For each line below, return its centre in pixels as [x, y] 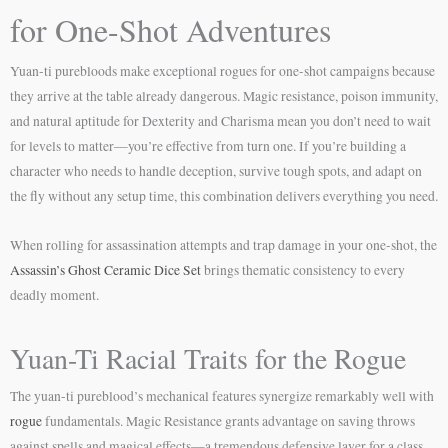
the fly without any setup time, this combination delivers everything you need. [224, 196]
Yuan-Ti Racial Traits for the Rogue [208, 357]
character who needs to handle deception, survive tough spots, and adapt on [216, 171]
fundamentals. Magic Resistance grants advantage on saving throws [228, 420]
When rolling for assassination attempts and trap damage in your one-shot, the [223, 244]
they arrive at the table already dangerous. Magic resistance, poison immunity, [224, 96]
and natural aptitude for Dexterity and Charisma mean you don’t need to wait [220, 121]
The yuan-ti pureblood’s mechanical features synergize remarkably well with [222, 395]
